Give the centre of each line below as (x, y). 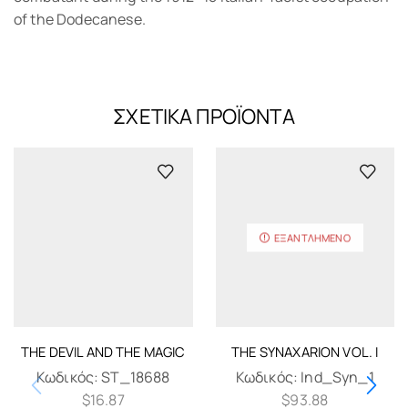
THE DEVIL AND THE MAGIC (103, 351)
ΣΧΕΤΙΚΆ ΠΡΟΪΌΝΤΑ (204, 117)
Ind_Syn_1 (337, 377)
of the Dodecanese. (80, 19)
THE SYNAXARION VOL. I (305, 351)
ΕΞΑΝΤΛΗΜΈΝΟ (312, 238)
